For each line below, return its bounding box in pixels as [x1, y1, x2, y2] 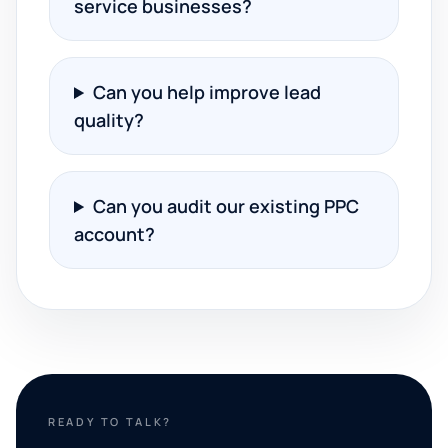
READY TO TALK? [48, 414, 172, 429]
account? [74, 222, 155, 246]
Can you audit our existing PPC [93, 194, 360, 218]
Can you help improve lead [93, 80, 322, 104]
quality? [74, 108, 144, 132]
